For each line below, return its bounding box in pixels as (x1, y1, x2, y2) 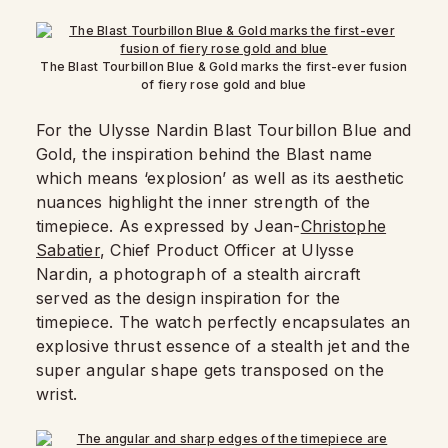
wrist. (36, 384, 78, 404)
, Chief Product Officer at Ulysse (99, 240, 354, 260)
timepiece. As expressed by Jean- (36, 216, 301, 236)
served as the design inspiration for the (36, 288, 341, 308)
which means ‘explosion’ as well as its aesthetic (36, 168, 405, 188)
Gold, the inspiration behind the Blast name (36, 144, 373, 164)
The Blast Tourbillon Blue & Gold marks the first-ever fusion (40, 59, 408, 74)
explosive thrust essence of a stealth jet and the (36, 336, 410, 356)
